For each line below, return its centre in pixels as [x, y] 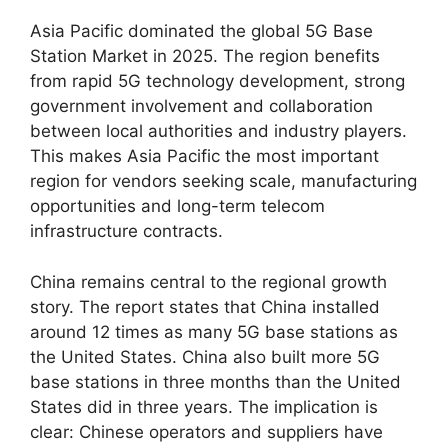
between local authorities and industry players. [218, 131]
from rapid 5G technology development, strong [217, 81]
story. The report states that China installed [205, 306]
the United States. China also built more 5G [205, 356]
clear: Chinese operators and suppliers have [206, 431]
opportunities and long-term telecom [177, 206]
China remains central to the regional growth [208, 281]
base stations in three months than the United [215, 381]
